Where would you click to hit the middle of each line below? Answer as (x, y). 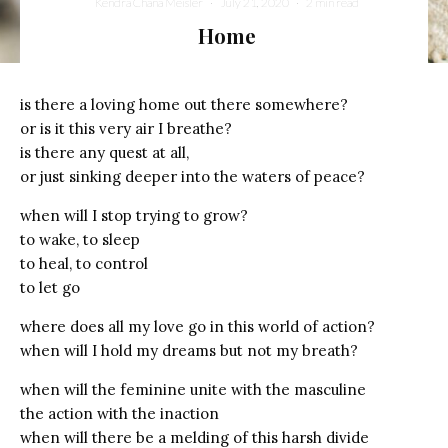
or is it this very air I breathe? (126, 128)
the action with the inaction (119, 413)
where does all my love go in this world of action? (197, 326)
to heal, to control (84, 263)
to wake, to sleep (80, 239)
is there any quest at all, (104, 152)
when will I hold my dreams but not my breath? (189, 350)
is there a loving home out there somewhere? (184, 104)
